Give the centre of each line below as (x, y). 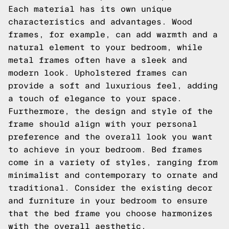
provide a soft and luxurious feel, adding (113, 86)
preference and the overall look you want (110, 137)
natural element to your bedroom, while (105, 47)
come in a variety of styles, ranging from (113, 162)
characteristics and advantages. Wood (100, 22)
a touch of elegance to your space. (95, 98)
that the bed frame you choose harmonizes (110, 213)
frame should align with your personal (103, 124)
